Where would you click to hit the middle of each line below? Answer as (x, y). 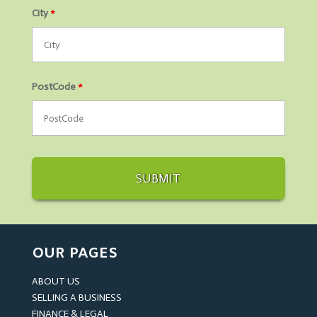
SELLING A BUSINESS (76, 298)
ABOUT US (56, 282)
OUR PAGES (74, 254)
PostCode (54, 87)
